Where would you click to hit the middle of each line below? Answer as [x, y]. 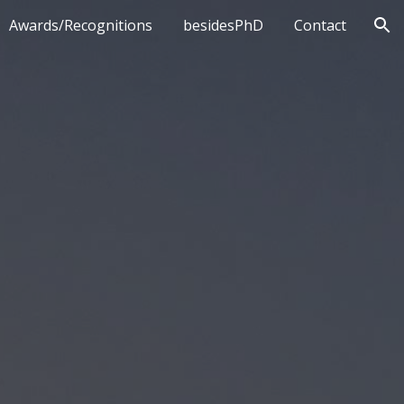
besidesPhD [223, 25]
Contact [320, 25]
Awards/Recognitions [81, 25]
